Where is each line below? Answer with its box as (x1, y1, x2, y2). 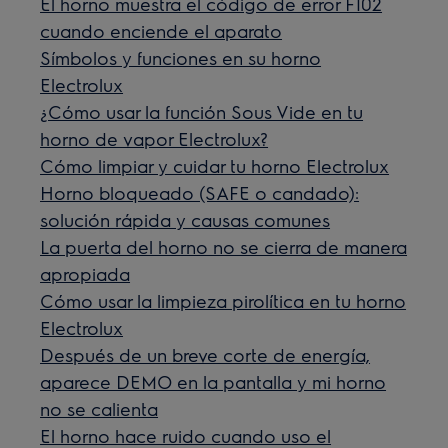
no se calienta (40, 397, 159, 420)
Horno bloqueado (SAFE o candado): (40, 181, 360, 204)
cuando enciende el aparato (40, 19, 283, 42)
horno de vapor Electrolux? (40, 127, 269, 150)
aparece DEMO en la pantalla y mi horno (40, 370, 387, 393)
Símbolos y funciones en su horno (40, 46, 322, 69)
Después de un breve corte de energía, (40, 343, 371, 366)
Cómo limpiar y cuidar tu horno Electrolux (40, 154, 390, 177)
